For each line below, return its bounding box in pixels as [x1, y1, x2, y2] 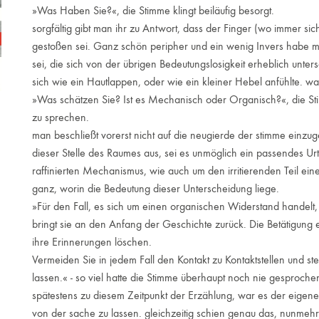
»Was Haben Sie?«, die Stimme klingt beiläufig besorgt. [31, 4, 274, 17]
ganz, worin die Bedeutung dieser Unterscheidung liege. [31, 182, 279, 195]
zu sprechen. [31, 110, 89, 124]
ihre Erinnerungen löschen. [31, 235, 152, 249]
